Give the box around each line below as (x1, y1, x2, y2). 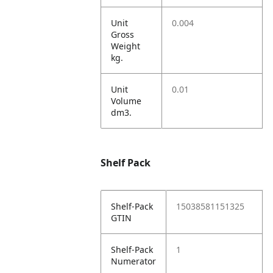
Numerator (111, 255, 157, 267)
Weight (111, 40, 141, 52)
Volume (111, 95, 142, 107)
